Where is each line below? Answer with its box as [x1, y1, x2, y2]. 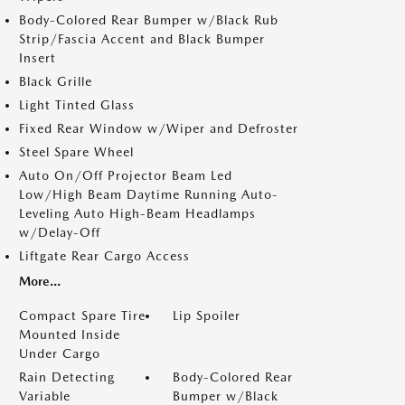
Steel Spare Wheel [19, 145, 134, 159]
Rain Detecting [19, 370, 115, 384]
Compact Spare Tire [19, 308, 146, 323]
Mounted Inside [19, 327, 120, 342]
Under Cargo [19, 346, 100, 361]
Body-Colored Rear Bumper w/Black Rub [19, 13, 278, 27]
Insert [19, 51, 56, 65]
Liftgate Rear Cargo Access [19, 249, 190, 263]
